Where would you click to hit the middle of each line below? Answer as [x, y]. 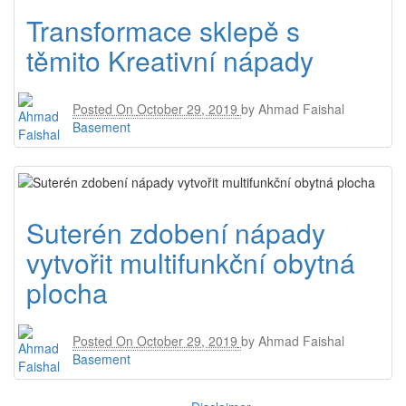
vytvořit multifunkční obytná [191, 262]
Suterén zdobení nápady [176, 232]
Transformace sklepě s [163, 31]
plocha [67, 292]
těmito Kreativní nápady [170, 61]
